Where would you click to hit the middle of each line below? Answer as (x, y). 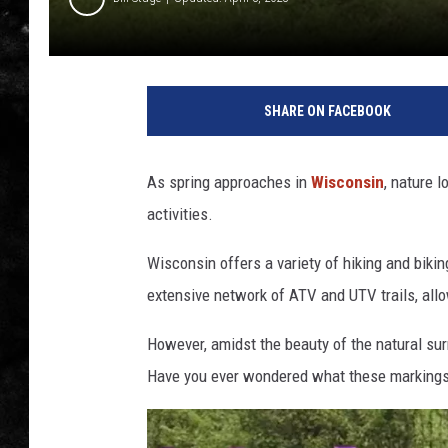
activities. (180, 213)
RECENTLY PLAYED (367, 78)
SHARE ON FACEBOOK (327, 110)
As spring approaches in (227, 181)
